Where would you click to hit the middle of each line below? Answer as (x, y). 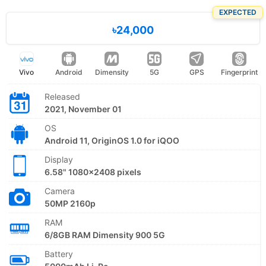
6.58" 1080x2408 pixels (93, 172)
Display (59, 159)
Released (62, 96)
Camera (60, 191)
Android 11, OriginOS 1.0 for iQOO (112, 140)
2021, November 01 (83, 109)
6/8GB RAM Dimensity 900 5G (105, 235)
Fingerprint (240, 72)
